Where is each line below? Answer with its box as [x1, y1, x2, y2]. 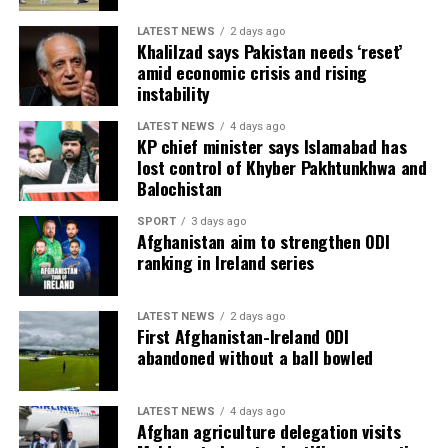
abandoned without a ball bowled [136, 343, 373, 370]
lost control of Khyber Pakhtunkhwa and [136, 153, 427, 180]
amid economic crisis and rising [136, 58, 367, 85]
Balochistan [136, 174, 222, 201]
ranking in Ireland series [136, 248, 315, 275]
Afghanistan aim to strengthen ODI [136, 227, 390, 254]
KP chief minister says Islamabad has [136, 132, 407, 159]
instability [136, 79, 210, 106]
